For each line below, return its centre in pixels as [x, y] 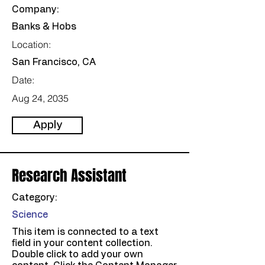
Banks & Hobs [44, 27]
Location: [31, 44]
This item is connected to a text [85, 232]
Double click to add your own [77, 254]
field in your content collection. [82, 243]
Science [30, 215]
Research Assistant [69, 176]
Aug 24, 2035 [40, 98]
